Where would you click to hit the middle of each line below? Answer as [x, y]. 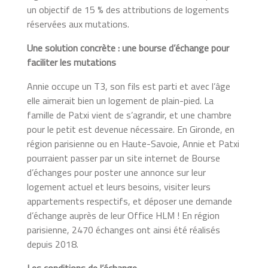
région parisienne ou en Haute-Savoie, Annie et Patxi [133, 143]
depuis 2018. [55, 244]
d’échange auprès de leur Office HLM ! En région [123, 215]
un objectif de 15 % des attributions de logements [128, 9]
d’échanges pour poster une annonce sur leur [116, 172]
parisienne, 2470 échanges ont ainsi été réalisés [123, 229]
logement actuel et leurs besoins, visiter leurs [118, 186]
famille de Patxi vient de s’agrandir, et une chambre [129, 115]
